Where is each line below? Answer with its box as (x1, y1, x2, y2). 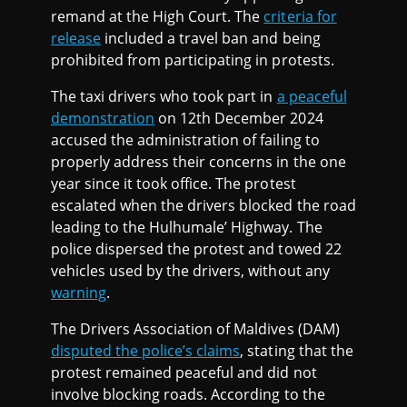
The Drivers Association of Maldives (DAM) (51, 319, 340, 340)
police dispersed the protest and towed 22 (51, 239, 342, 260)
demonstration (51, 108, 155, 129)
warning (51, 283, 107, 303)
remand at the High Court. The (51, 6, 264, 27)
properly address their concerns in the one (51, 152, 346, 173)
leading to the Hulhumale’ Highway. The (51, 217, 323, 238)
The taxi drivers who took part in (51, 86, 277, 107)
